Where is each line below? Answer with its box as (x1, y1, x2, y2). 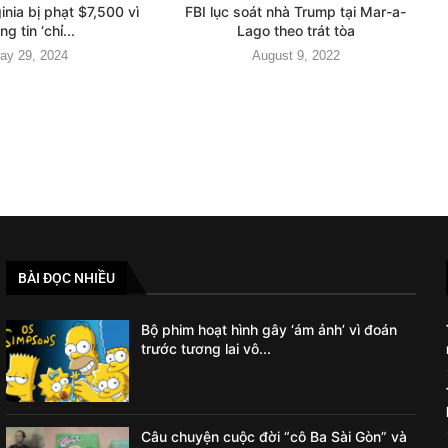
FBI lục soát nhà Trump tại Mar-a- (185, 3, 407, 21)
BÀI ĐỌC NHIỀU (18, 269, 116, 286)
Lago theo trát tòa (236, 22, 355, 40)
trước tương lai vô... (141, 339, 272, 357)
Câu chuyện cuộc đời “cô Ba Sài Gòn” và (141, 427, 408, 445)
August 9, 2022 (251, 48, 340, 64)
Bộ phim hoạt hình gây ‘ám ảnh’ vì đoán (141, 320, 398, 338)
